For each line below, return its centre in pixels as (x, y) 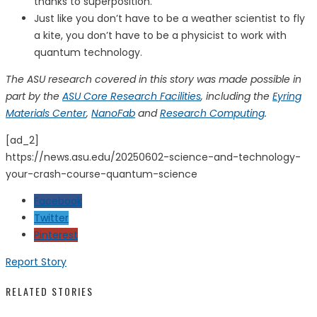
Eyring (287, 96)
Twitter (51, 218)
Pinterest (56, 235)
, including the (237, 96)
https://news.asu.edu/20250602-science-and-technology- (153, 157)
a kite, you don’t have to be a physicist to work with (160, 35)
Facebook (58, 201)
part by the (34, 96)
